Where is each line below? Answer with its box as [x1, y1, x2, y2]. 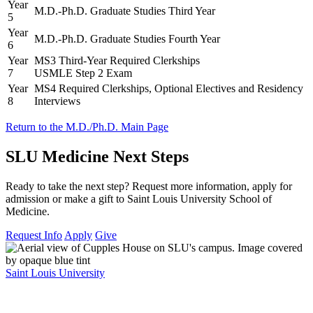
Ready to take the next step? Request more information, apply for [6, 180, 292, 192]
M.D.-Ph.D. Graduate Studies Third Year [34, 4, 215, 17]
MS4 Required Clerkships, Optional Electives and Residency [34, 82, 303, 94]
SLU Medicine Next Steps [6, 147, 189, 166]
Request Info [6, 228, 62, 241]
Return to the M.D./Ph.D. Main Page [6, 120, 168, 133]
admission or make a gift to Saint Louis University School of [6, 192, 272, 205]
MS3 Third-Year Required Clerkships [34, 54, 200, 66]
